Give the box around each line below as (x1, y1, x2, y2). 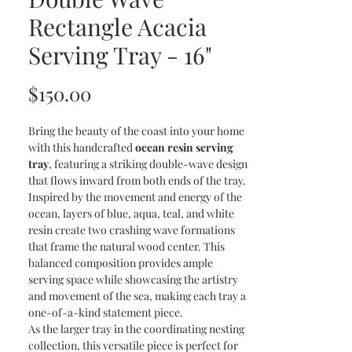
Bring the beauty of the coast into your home (28, 123, 244, 138)
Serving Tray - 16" (28, 39, 212, 71)
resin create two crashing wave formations (28, 222, 235, 237)
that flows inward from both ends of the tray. (28, 173, 246, 188)
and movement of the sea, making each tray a (28, 288, 246, 303)
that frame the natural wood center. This (28, 239, 225, 254)
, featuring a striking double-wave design (49, 156, 247, 171)
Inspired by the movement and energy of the (28, 189, 242, 204)
